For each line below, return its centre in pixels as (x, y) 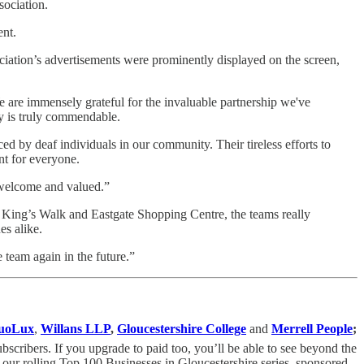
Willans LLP (76, 328)
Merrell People (312, 328)
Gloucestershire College (182, 328)
